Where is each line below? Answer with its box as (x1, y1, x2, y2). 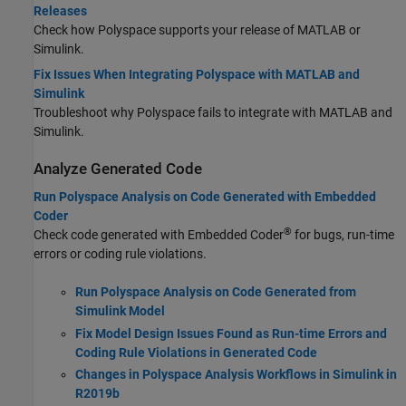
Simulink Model (74, 304, 165, 318)
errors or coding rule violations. (34, 246, 207, 261)
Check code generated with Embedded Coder (34, 227, 284, 242)
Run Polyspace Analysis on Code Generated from (74, 285, 356, 299)
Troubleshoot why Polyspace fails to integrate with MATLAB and (34, 104, 392, 120)
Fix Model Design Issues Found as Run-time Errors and (74, 325, 387, 341)
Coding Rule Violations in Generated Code (74, 344, 317, 360)
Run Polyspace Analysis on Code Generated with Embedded (34, 189, 376, 204)
